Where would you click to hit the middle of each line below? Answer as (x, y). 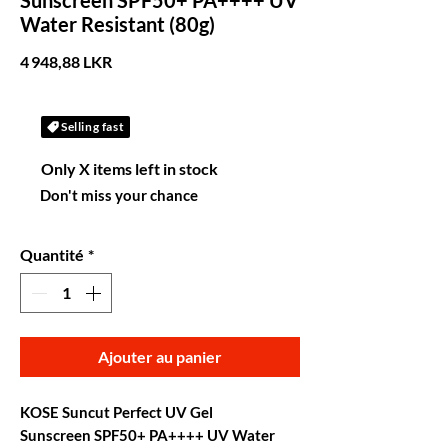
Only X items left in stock (130, 168)
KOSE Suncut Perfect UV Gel (118, 412)
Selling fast (93, 126)
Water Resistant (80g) (117, 24)
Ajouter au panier (160, 356)
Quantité (52, 254)
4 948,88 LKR (66, 61)
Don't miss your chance (119, 195)
